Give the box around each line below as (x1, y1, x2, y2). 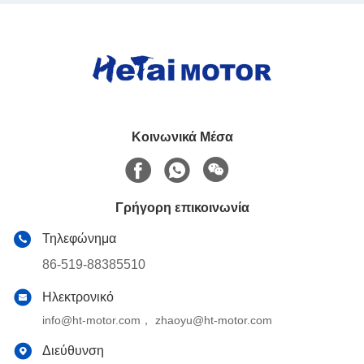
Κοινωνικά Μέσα (131, 129, 233, 144)
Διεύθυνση (42, 343, 104, 357)
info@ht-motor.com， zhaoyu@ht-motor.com (42, 313, 272, 327)
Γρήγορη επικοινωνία (115, 200, 249, 214)
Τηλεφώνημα (42, 231, 116, 245)
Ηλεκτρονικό (42, 289, 114, 304)
